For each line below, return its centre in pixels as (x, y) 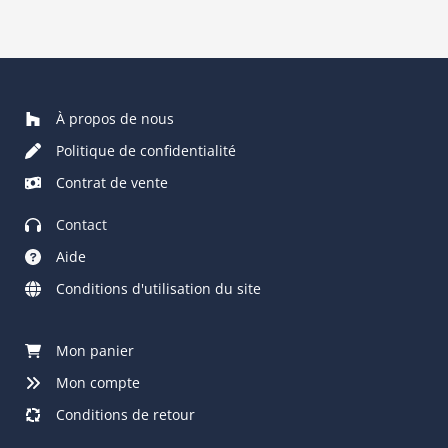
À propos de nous (115, 118)
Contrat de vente (112, 182)
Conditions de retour (125, 414)
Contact (81, 224)
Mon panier (95, 350)
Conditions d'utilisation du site (158, 288)
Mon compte (98, 382)
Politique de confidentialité (146, 150)
